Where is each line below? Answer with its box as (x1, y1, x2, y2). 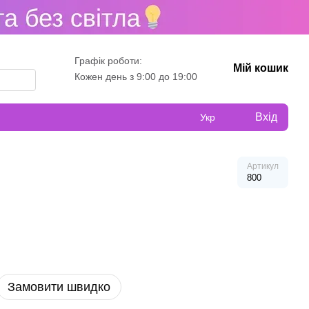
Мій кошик (233, 62, 288, 74)
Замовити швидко (8, 280, 110, 294)
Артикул (247, 161, 279, 171)
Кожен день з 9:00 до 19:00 (74, 71, 197, 82)
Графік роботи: (74, 55, 142, 66)
